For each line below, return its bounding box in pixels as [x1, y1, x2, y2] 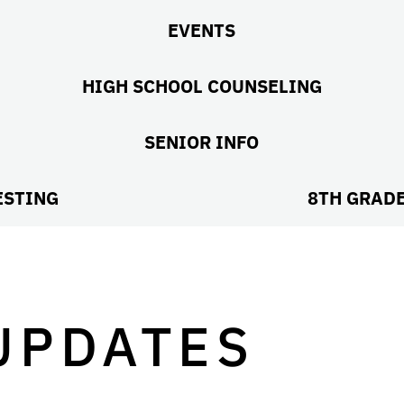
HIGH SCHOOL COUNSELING [81, 74, 322, 98]
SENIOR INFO [144, 130, 260, 154]
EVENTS [168, 18, 236, 42]
